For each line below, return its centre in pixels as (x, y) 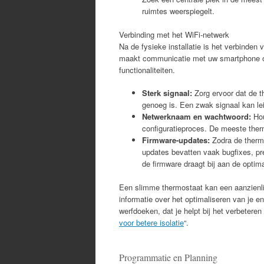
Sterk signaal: (167, 93)
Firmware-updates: (176, 140)
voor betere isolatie (151, 222)
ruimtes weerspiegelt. (178, 11)
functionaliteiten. (147, 70)
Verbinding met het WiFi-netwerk (174, 34)
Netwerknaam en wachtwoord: (197, 116)
